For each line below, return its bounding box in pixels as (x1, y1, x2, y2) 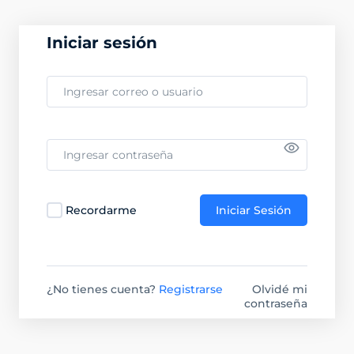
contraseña (244, 296, 307, 311)
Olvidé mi (252, 282, 307, 297)
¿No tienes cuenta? (47, 282, 156, 297)
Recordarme (66, 203, 137, 218)
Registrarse (159, 282, 223, 297)
